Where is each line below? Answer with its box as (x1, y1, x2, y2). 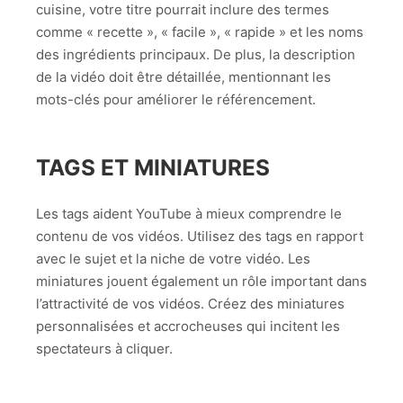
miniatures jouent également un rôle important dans (36, 273, 367, 291)
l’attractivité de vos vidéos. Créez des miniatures (36, 295, 345, 313)
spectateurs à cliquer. (36, 340, 173, 358)
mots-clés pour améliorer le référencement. (36, 90, 316, 108)
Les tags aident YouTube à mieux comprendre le (36, 205, 342, 223)
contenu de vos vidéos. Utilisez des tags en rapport (36, 228, 363, 246)
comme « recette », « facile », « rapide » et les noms (36, 22, 363, 40)
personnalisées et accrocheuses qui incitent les (36, 318, 340, 336)
